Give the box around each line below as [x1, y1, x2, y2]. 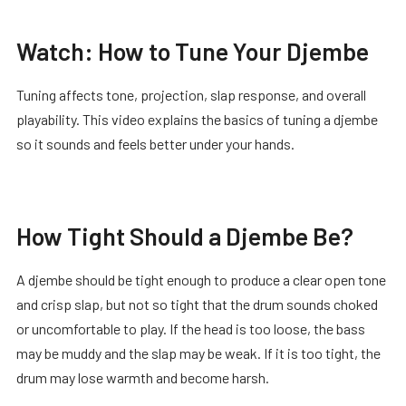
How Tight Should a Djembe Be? [16, 220, 353, 250]
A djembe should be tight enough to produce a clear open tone [16, 270, 386, 288]
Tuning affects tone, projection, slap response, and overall [16, 85, 366, 103]
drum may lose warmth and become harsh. [16, 368, 269, 386]
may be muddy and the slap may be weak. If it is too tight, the [16, 343, 381, 362]
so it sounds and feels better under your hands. [16, 134, 295, 152]
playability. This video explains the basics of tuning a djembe [16, 110, 378, 128]
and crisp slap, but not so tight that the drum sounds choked [16, 295, 378, 313]
